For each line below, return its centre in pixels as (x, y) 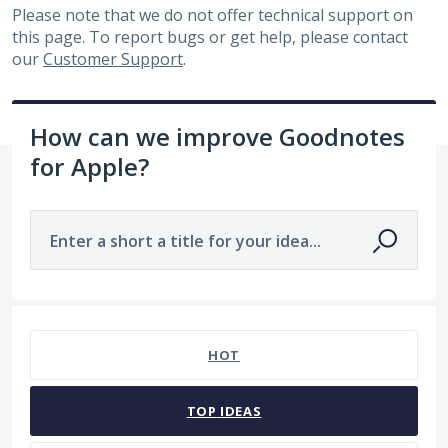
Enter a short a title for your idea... (185, 241)
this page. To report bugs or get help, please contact (210, 37)
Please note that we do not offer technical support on (212, 15)
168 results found (77, 317)
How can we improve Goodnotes (217, 137)
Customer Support (113, 59)
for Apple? (89, 167)
